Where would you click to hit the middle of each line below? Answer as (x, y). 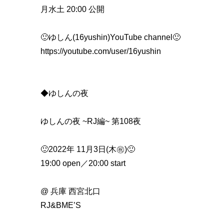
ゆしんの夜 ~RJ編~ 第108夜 (91, 121)
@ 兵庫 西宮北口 (70, 191)
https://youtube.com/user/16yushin (101, 51)
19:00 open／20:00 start (83, 163)
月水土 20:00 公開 (72, 9)
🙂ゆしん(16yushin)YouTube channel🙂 (110, 37)
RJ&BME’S (61, 205)
